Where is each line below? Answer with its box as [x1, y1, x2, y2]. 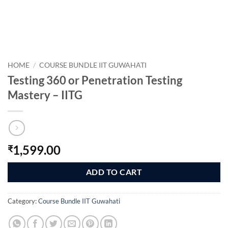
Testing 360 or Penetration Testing [8, 73, 182, 87]
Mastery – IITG [8, 88, 82, 102]
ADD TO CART [85, 167, 142, 177]
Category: [8, 197, 38, 206]
